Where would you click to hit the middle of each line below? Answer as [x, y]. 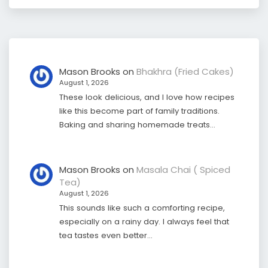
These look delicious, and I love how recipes [147, 97]
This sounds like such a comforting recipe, [142, 208]
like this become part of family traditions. [139, 111]
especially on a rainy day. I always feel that [144, 221]
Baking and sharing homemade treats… [137, 124]
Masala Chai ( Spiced [183, 170]
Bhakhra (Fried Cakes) [185, 72]
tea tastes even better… [106, 235]
